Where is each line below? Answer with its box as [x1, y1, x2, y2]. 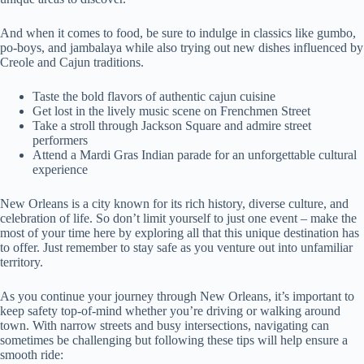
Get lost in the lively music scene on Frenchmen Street [32, 103, 310, 118]
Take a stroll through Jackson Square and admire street [32, 118, 311, 132]
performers [32, 132, 88, 147]
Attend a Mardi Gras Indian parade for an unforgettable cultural [32, 147, 357, 162]
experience [32, 162, 88, 176]
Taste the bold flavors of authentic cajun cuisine [32, 89, 275, 103]
